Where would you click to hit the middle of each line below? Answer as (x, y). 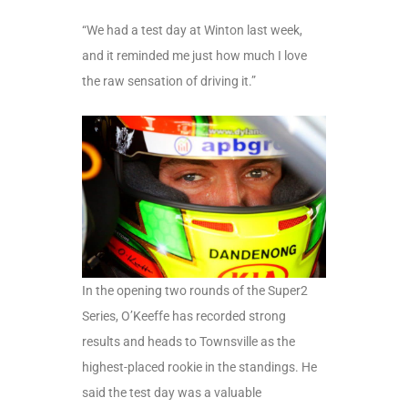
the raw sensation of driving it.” (169, 81)
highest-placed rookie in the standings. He (199, 367)
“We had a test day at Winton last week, (192, 30)
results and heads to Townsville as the (189, 342)
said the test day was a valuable (172, 393)
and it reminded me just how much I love (194, 55)
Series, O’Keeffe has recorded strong (184, 316)
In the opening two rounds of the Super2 (195, 291)
